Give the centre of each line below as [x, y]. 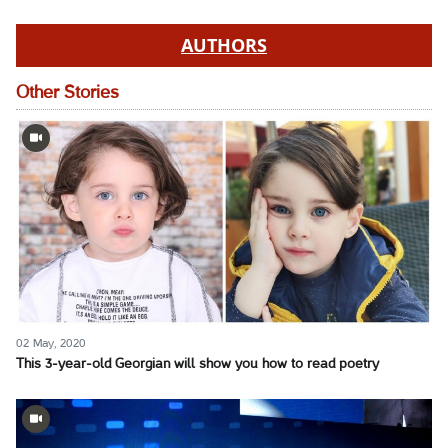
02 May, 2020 [51, 344]
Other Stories [67, 92]
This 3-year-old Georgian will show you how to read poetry [197, 365]
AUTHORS [224, 44]
